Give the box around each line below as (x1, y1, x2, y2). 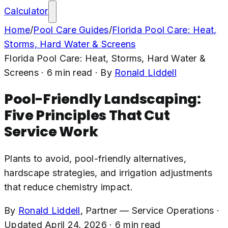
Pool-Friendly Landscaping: (4, 90, 201, 109)
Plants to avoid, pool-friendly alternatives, (4, 153, 186, 164)
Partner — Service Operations (85, 205, 214, 216)
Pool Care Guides (33, 24, 109, 35)
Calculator (4, 5, 48, 16)
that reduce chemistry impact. (4, 181, 133, 192)
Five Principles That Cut (4, 106, 170, 125)
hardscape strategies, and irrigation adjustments (4, 167, 212, 178)
